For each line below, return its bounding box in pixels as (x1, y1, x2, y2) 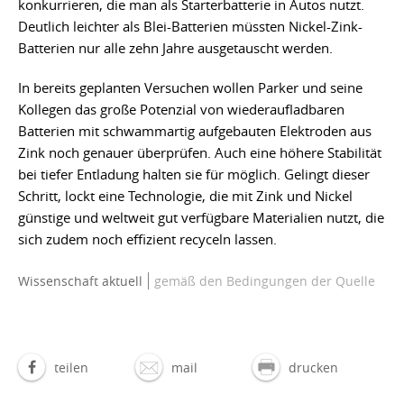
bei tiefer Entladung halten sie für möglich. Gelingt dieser (18, 164, 370, 183)
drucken (289, 358, 338, 376)
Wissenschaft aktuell (18, 271, 142, 289)
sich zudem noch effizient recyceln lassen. (18, 229, 277, 248)
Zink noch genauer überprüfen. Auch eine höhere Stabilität (18, 142, 381, 161)
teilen (54, 358, 88, 376)
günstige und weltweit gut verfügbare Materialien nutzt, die (18, 207, 384, 226)
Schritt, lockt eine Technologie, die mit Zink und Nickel (18, 186, 353, 205)
